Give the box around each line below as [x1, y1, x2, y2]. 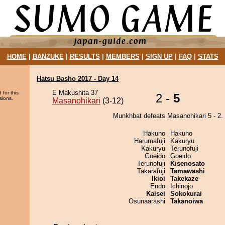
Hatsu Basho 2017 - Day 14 [37, 75, 119, 82]
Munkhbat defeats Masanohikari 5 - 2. [113, 112, 223, 120]
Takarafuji [137, 167, 165, 175]
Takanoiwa [170, 197, 203, 205]
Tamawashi [170, 167, 205, 175]
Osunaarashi [129, 197, 165, 205]
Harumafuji [134, 137, 165, 145]
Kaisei [146, 190, 165, 197]
